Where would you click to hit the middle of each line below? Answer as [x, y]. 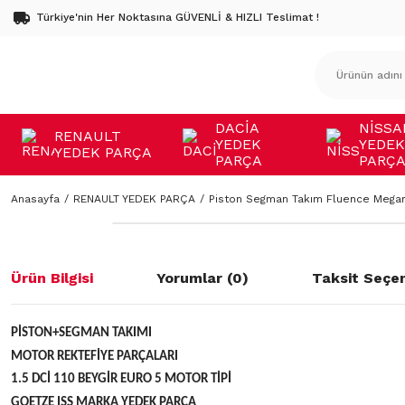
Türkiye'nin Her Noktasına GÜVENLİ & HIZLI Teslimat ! [178, 17]
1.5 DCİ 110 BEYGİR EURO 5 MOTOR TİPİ [121, 380]
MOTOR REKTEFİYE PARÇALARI [94, 356]
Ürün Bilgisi [52, 278]
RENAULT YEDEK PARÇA [134, 199]
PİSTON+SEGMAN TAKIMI [81, 333]
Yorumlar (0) [202, 278]
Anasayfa [35, 199]
